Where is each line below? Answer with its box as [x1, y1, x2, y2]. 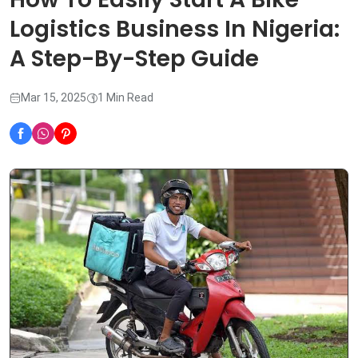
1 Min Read [97, 91, 153, 105]
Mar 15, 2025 [21, 91, 86, 105]
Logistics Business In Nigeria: [10, 14, 340, 46]
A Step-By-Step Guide [10, 43, 259, 75]
